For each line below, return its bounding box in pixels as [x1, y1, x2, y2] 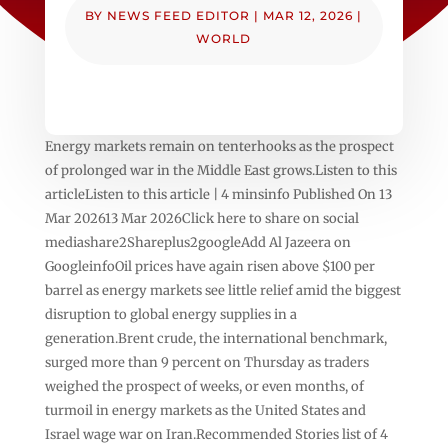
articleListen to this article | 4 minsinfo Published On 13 [44, 185, 392, 203]
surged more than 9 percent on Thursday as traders [44, 353, 369, 371]
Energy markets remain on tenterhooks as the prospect [44, 137, 394, 155]
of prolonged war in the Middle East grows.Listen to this [44, 161, 397, 179]
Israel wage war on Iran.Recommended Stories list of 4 [44, 425, 388, 443]
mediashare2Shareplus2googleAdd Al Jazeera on [44, 233, 351, 251]
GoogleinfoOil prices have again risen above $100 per [44, 257, 375, 275]
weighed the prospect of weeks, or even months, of [44, 377, 364, 395]
